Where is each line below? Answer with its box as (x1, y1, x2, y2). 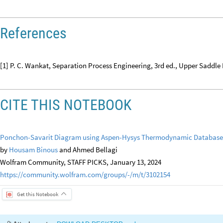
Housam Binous (9, 145, 58, 154)
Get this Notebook (17, 190, 58, 198)
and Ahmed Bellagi (58, 145, 117, 154)
